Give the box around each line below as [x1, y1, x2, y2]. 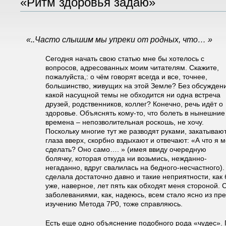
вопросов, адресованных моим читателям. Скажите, [45, 64, 219, 72]
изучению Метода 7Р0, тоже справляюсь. [45, 200, 183, 208]
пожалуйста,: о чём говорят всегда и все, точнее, [45, 73, 207, 81]
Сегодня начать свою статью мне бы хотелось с [45, 54, 204, 63]
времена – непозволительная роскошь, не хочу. [45, 118, 204, 126]
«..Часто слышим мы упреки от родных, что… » [20, 35, 212, 44]
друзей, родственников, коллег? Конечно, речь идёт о [45, 100, 223, 108]
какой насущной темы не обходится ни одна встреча [45, 91, 220, 99]
